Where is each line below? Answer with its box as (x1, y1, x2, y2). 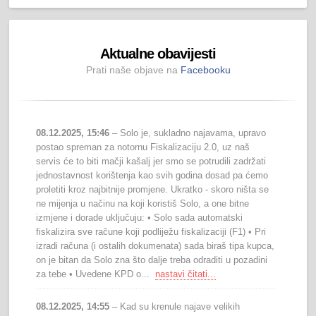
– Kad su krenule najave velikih (109, 301, 241, 312)
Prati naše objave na (85, 64, 181, 76)
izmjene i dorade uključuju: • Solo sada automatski (36, 212, 243, 224)
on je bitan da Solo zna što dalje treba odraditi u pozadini (36, 255, 268, 266)
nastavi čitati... (155, 269, 217, 280)
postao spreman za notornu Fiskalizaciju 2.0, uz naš (36, 142, 250, 153)
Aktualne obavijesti (100, 46, 216, 62)
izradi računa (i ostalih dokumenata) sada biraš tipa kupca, (36, 241, 275, 252)
